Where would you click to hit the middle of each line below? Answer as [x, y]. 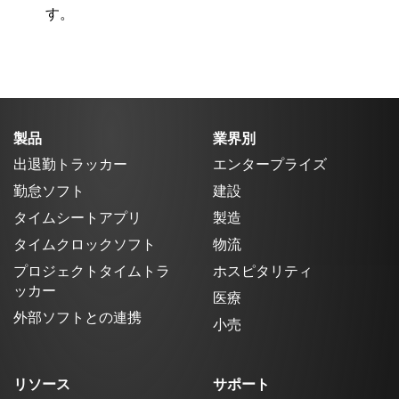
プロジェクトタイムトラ [92, 272]
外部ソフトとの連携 [77, 318]
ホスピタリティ [263, 272]
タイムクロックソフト [85, 245]
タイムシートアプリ [77, 219]
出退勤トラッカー [70, 165]
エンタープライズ [270, 165]
